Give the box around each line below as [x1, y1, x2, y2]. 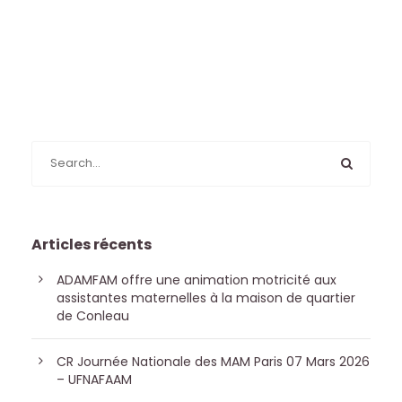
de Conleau [57, 306, 129, 325]
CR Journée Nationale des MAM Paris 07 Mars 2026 [57, 352, 370, 371]
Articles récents [31, 233, 152, 255]
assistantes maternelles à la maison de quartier [57, 288, 355, 307]
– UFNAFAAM [57, 370, 132, 389]
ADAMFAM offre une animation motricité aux [57, 270, 336, 289]
